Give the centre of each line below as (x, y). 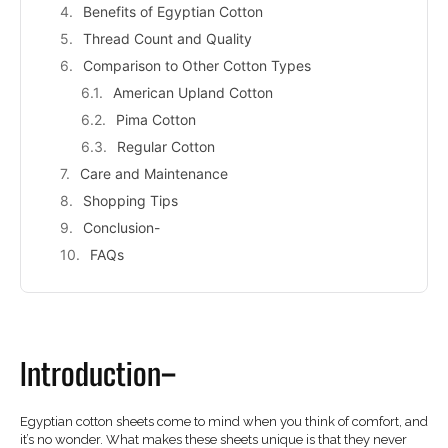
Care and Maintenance (154, 173)
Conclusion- (121, 227)
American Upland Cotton (193, 92)
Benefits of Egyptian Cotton (173, 11)
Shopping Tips (130, 200)
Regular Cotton (166, 146)
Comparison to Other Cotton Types (197, 65)
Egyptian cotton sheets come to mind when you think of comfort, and (224, 421)
